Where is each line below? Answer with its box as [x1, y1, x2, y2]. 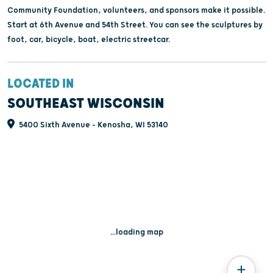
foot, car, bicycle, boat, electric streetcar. [7, 35, 170, 45]
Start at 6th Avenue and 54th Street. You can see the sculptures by [7, 20, 263, 30]
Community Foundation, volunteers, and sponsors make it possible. [7, 5, 265, 16]
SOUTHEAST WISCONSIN [7, 95, 165, 113]
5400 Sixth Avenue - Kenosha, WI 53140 [17, 120, 168, 130]
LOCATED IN [7, 77, 74, 92]
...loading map [110, 227, 163, 238]
